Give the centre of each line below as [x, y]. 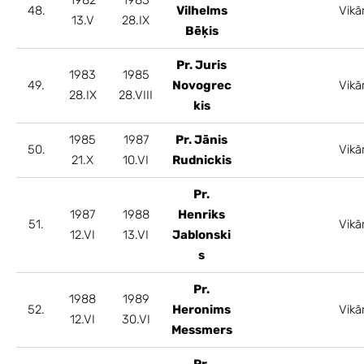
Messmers [201, 329]
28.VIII [136, 95]
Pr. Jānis [201, 139]
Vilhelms [201, 10]
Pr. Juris [201, 65]
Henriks [201, 214]
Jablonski [201, 234]
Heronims [201, 309]
